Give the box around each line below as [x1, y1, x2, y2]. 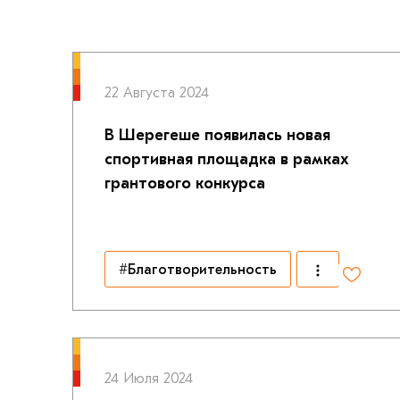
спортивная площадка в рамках [104, 150, 349, 169]
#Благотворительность [118, 261, 277, 278]
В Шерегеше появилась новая [104, 126, 330, 145]
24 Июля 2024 [104, 371, 193, 387]
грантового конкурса [104, 174, 265, 193]
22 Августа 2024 [104, 85, 209, 101]
